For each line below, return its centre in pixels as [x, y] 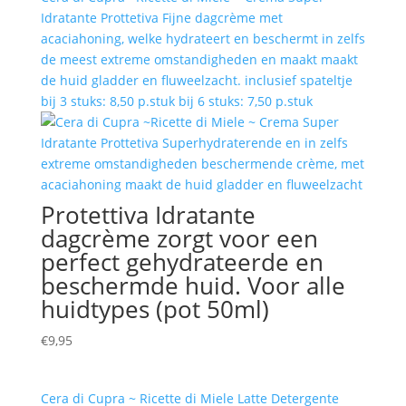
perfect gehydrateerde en [182, 262]
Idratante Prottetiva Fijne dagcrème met [161, 18]
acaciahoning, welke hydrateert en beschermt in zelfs [203, 39]
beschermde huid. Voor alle [193, 286]
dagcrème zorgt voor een [179, 239]
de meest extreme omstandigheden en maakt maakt [199, 60]
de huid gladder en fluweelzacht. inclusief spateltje [196, 81]
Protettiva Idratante [148, 215]
